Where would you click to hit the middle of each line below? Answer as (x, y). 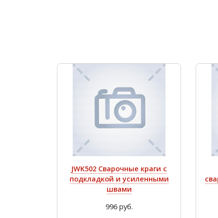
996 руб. (119, 207)
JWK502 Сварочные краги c (119, 169)
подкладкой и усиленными (119, 179)
